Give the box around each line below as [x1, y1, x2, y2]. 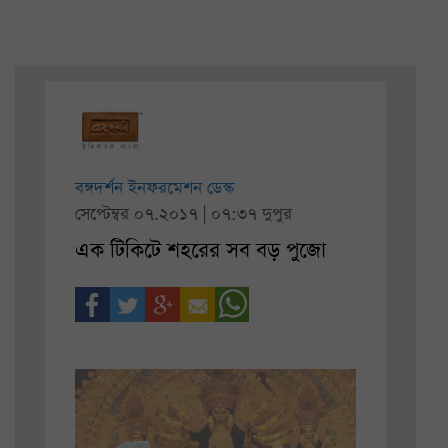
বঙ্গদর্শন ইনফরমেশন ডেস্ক [75, 177, 234, 201]
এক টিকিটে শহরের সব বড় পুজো [75, 236, 326, 266]
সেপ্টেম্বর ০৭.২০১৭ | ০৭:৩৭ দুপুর [75, 203, 292, 227]
